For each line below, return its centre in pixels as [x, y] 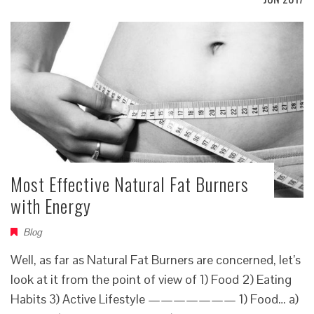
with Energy [51, 205]
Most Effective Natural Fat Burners [130, 184]
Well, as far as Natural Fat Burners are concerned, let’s [156, 259]
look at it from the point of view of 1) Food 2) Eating [151, 279]
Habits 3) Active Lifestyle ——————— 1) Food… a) [155, 299]
